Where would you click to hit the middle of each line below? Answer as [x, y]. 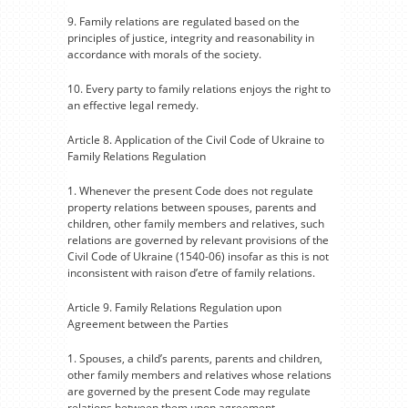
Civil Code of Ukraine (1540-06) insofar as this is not [198, 256]
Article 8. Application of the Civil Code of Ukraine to [196, 140]
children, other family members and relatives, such [196, 224]
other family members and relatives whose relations [199, 375]
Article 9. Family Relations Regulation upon [174, 307]
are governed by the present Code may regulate [189, 391]
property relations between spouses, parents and [192, 207]
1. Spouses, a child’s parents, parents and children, [195, 358]
